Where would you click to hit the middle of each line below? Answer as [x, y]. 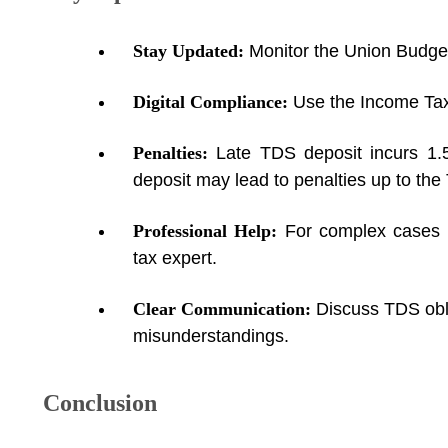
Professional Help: [209, 231]
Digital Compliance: [213, 102]
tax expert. [175, 258]
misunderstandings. [211, 336]
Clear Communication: [225, 309]
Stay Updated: [191, 51]
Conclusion [100, 403]
